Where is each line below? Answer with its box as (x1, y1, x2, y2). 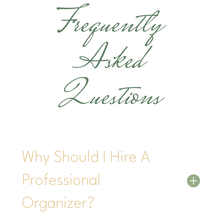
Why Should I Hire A (22, 150, 150, 165)
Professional (22, 173, 101, 188)
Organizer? (22, 196, 94, 211)
